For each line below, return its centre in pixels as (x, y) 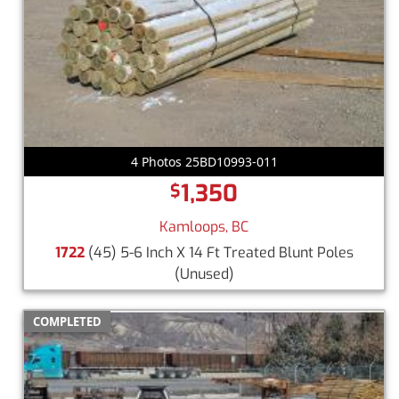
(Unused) (204, 274)
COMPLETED (67, 322)
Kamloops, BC (204, 227)
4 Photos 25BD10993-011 (204, 162)
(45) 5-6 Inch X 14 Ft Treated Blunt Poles (219, 253)
